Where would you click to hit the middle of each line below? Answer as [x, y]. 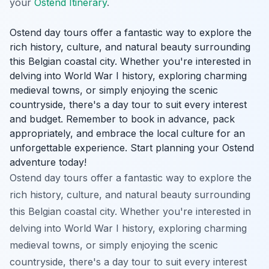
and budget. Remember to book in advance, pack [122, 119]
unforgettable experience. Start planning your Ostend [132, 147]
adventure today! [48, 162]
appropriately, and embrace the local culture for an [127, 133]
